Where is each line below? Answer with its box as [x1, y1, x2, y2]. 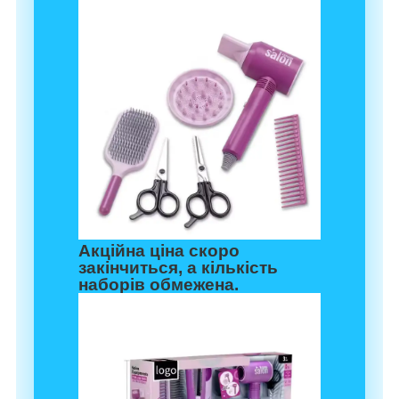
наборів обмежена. [78, 275, 239, 295]
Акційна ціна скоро [78, 241, 240, 261]
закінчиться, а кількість [78, 258, 278, 278]
